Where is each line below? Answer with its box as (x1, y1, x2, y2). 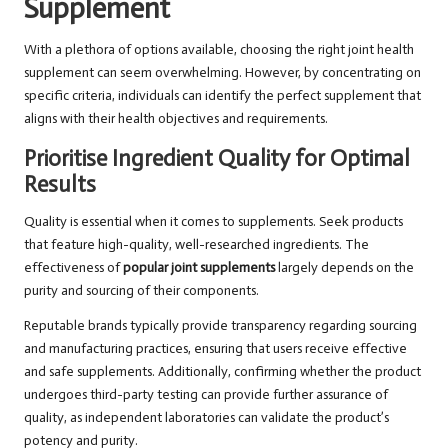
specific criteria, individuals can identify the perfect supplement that (24, 87, 421, 105)
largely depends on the (275, 259, 414, 277)
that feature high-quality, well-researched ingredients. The (24, 236, 369, 254)
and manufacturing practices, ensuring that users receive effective (24, 340, 407, 358)
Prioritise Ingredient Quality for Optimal (24, 145, 410, 173)
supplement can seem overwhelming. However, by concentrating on (24, 64, 421, 82)
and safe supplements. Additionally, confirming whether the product (24, 363, 421, 381)
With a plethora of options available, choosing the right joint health (24, 41, 414, 59)
